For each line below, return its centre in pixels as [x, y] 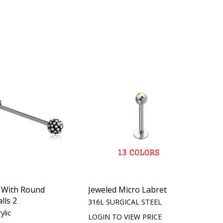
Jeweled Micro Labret [128, 189]
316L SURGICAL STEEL [125, 202]
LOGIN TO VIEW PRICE [125, 217]
